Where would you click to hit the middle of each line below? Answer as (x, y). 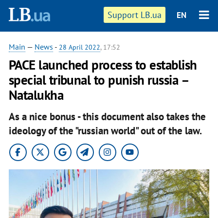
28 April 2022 (79, 47)
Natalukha (36, 95)
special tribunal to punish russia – (99, 80)
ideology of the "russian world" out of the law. (105, 130)
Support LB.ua (135, 15)
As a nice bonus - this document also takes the (107, 116)
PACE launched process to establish (103, 65)
